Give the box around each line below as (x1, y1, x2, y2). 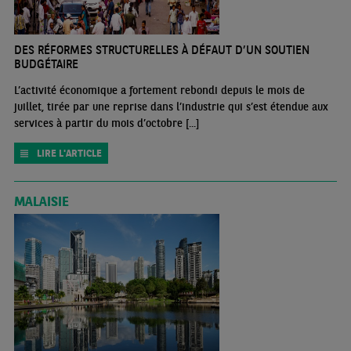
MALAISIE (13, 192, 69, 211)
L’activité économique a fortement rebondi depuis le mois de (13, 83, 305, 98)
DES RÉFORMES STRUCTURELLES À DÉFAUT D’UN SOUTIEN (13, 42, 309, 58)
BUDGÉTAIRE (13, 56, 78, 72)
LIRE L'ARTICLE (36, 147, 102, 161)
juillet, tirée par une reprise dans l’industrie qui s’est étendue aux (13, 100, 328, 114)
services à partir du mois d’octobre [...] (13, 116, 199, 131)
